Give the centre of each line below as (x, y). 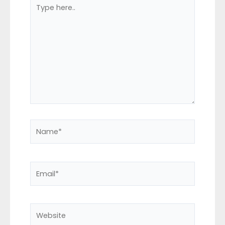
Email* (41, 167)
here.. (39, 13)
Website (44, 209)
